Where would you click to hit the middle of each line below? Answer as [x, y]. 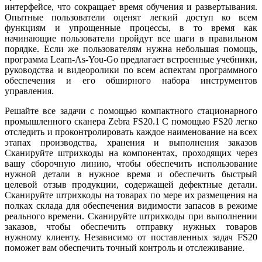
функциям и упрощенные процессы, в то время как [131, 28]
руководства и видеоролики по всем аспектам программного [131, 70]
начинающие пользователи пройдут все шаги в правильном [131, 39]
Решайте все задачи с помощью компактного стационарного [131, 111]
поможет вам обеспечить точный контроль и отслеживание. [125, 248]
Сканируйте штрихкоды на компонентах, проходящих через [131, 153]
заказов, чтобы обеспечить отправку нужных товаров [131, 227]
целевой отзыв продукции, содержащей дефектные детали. [131, 185]
